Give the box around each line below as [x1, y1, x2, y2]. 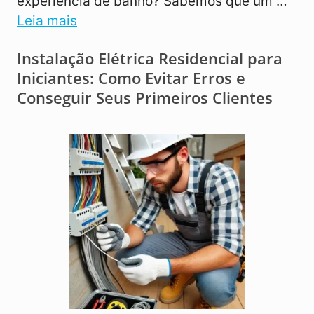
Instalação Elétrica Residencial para [17, 48, 282, 69]
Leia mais [17, 13, 77, 29]
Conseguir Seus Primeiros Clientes [17, 87, 273, 109]
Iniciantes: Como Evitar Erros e [17, 67, 245, 89]
